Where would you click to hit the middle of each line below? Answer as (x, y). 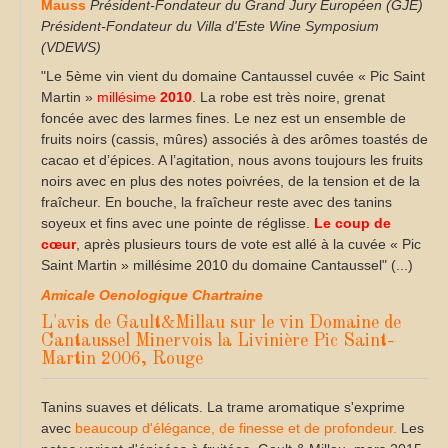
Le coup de (352, 223)
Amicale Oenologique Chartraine (152, 294)
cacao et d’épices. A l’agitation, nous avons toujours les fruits (232, 160)
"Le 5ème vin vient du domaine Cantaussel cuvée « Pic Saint (233, 76)
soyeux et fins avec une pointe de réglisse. (177, 223)
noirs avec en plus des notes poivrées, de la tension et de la (230, 181)
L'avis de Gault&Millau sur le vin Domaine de (221, 322)
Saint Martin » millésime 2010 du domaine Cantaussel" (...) (227, 265)
